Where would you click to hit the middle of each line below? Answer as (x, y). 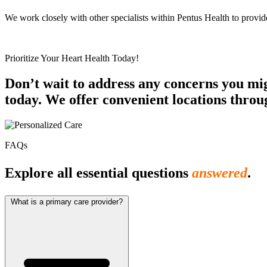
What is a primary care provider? (67, 202)
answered (220, 173)
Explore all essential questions (98, 173)
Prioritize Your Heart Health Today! (72, 58)
